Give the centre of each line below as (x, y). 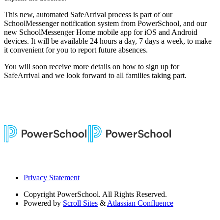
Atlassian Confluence (140, 203)
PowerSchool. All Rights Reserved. (112, 194)
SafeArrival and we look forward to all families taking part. (95, 75)
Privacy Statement (52, 177)
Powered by (42, 203)
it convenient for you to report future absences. (76, 50)
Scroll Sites (80, 203)
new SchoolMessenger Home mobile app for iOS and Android (101, 32)
